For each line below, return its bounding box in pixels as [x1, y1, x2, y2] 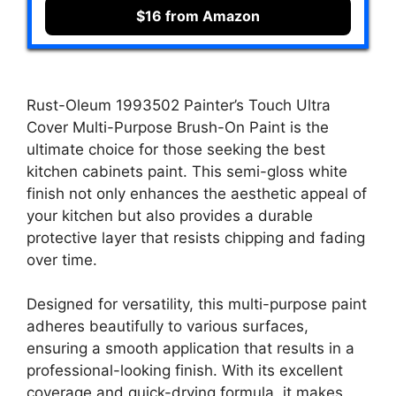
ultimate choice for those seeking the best [27, 140, 325, 158]
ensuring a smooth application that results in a [27, 339, 354, 358]
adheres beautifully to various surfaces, [27, 317, 308, 336]
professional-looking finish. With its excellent [27, 362, 343, 380]
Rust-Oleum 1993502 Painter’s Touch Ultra [27, 95, 331, 114]
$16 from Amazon [136, 7, 260, 26]
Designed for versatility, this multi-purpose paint [27, 295, 367, 314]
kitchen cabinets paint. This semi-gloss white [27, 162, 347, 180]
